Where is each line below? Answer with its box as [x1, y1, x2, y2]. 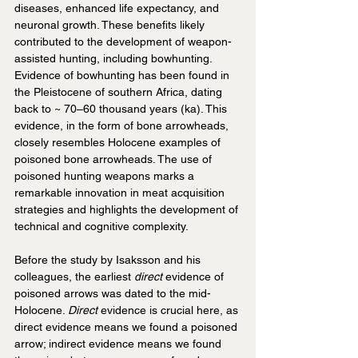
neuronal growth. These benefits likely [14, 18, 208, 32]
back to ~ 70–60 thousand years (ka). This [14, 102, 230, 116]
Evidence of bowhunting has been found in [14, 69, 233, 82]
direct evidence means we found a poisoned [14, 320, 241, 334]
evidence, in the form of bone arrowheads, [14, 119, 232, 133]
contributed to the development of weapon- [14, 35, 232, 49]
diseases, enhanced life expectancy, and [14, 2, 222, 15]
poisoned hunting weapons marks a [14, 169, 197, 183]
